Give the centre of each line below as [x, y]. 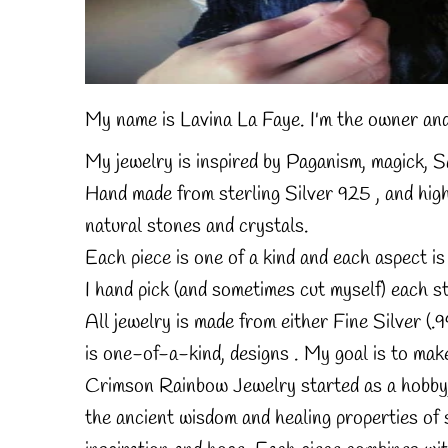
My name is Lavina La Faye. [197, 121]
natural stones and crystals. [196, 227]
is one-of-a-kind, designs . [194, 355]
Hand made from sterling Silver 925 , [234, 195]
